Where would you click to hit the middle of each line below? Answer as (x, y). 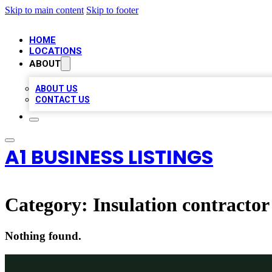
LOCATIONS (56, 51)
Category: (49, 205)
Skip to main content (44, 10)
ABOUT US (56, 89)
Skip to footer (112, 10)
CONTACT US (63, 100)
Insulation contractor (181, 205)
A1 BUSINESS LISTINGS (109, 157)
